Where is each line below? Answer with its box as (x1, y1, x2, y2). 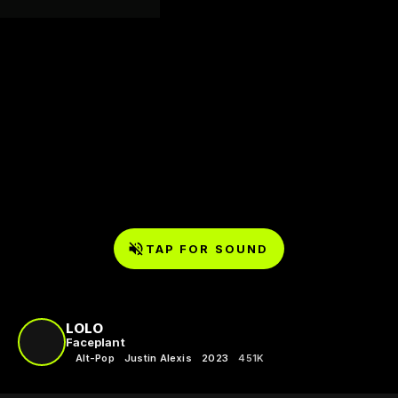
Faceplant (66, 334, 125, 349)
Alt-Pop (76, 351, 115, 364)
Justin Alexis (124, 351, 192, 364)
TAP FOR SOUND (145, 241, 269, 256)
